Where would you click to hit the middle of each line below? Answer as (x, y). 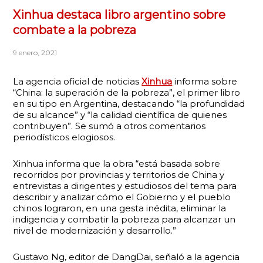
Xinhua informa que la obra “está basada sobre (117, 163)
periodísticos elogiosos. (64, 137)
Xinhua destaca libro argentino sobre (119, 15)
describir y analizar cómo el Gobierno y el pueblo (122, 197)
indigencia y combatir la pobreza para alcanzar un (124, 219)
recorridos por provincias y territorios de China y (119, 175)
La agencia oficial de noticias (77, 81)
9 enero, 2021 (35, 53)
